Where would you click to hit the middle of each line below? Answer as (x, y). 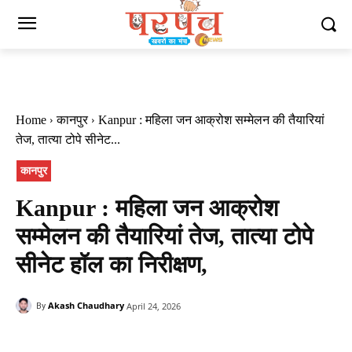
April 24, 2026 (154, 306)
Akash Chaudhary (86, 305)
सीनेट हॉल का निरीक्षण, (112, 264)
